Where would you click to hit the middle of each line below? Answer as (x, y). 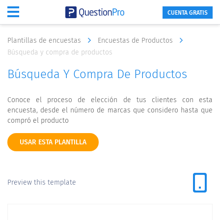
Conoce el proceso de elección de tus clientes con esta (110, 100)
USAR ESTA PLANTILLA (53, 142)
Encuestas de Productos (136, 41)
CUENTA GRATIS (188, 13)
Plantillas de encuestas (45, 41)
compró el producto (38, 121)
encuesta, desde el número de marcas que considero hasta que (110, 110)
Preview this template (42, 182)
